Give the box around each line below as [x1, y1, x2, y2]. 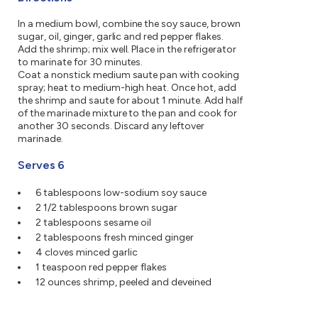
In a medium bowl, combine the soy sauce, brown [18, 18, 241, 31]
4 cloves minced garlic [35, 246, 138, 259]
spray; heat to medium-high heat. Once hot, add [18, 82, 237, 94]
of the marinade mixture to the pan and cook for [18, 107, 238, 120]
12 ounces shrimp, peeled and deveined [35, 276, 212, 289]
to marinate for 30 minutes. [18, 56, 143, 69]
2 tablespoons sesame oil [35, 216, 151, 229]
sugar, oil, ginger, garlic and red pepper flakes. [18, 31, 224, 43]
